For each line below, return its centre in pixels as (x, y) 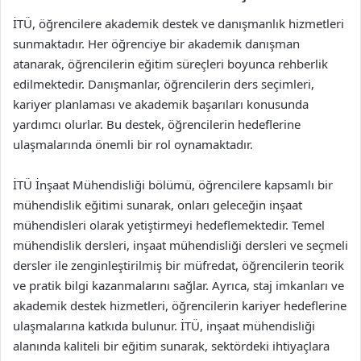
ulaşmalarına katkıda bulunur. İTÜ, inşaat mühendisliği (164, 326)
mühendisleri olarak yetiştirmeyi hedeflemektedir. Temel (169, 225)
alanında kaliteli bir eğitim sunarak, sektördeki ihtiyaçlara (171, 346)
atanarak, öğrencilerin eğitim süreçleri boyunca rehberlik (170, 64)
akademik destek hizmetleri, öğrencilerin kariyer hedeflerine (180, 305)
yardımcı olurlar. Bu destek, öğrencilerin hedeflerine (157, 124)
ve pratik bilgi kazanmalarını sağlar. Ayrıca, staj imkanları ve (178, 285)
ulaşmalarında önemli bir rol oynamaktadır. (133, 144)
